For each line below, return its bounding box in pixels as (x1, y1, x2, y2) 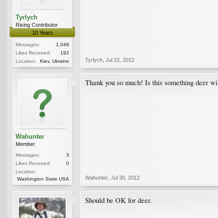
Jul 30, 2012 (111, 174, 140, 181)
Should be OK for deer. (85, 195, 152, 205)
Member (16, 141, 35, 147)
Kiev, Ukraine (40, 58, 69, 64)
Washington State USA (17, 176, 69, 182)
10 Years (32, 29, 53, 36)
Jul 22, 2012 (106, 56, 134, 63)
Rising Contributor (16, 21, 58, 28)
